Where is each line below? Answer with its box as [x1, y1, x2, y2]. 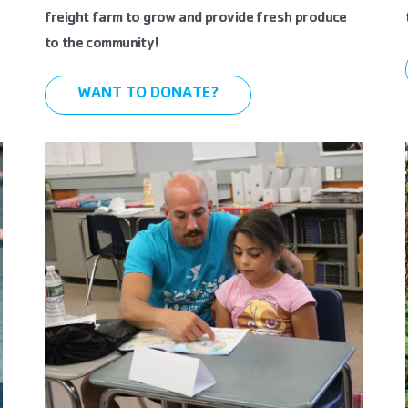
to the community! [44, 36, 159, 52]
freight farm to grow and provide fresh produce [44, 11, 347, 26]
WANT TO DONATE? [76, 87, 219, 103]
